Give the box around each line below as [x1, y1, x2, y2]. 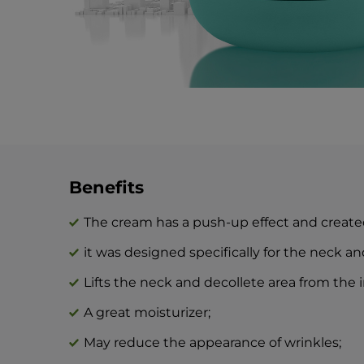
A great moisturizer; [83, 304, 210, 320]
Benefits [68, 176, 144, 197]
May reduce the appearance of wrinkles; [83, 334, 341, 350]
